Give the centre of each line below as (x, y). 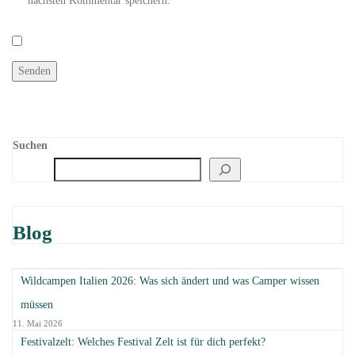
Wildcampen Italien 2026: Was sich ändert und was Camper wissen (170, 281)
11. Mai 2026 (38, 323)
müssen (37, 305)
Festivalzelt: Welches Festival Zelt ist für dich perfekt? (145, 342)
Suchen (30, 145)
